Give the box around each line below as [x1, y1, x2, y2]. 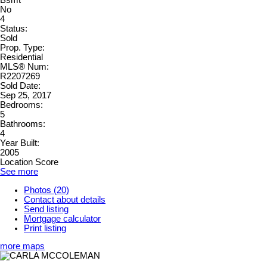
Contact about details [24, 194, 105, 204]
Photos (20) [24, 185, 69, 195]
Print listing [24, 223, 66, 233]
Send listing [24, 204, 69, 214]
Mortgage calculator [24, 213, 101, 223]
